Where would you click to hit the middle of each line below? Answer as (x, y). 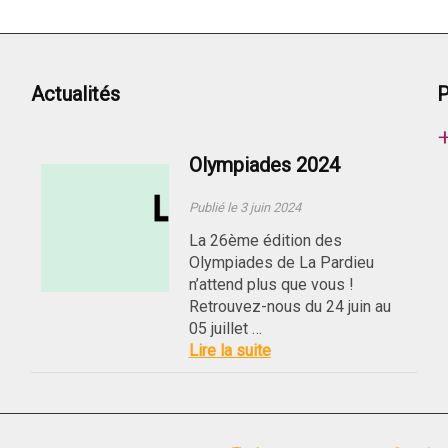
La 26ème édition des (265, 240)
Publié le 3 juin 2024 (244, 207)
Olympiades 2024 (264, 165)
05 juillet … (225, 328)
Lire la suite (229, 350)
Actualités (75, 94)
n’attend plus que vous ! (271, 284)
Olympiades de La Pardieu (281, 262)
